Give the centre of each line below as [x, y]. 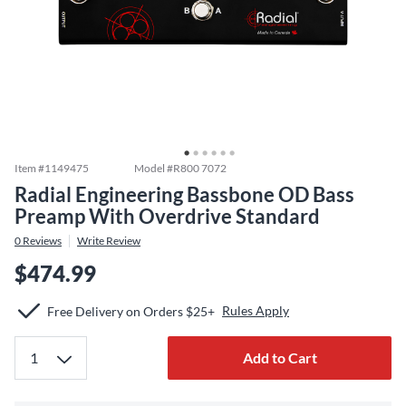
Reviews [41, 241]
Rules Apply [256, 310]
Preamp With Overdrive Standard [167, 216]
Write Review [109, 241]
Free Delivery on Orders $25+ [131, 311]
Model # [154, 168]
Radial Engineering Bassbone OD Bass [184, 194]
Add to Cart [280, 358]
